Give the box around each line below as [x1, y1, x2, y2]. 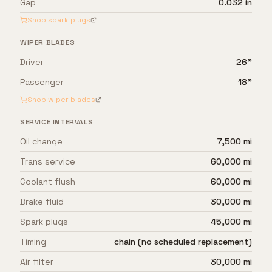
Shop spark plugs [27, 15, 90, 25]
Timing [20, 236, 46, 247]
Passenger [20, 76, 64, 87]
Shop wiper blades [27, 95, 95, 104]
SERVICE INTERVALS [20, 117, 93, 127]
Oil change [20, 136, 63, 147]
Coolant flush [20, 176, 75, 187]
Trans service [20, 156, 75, 167]
